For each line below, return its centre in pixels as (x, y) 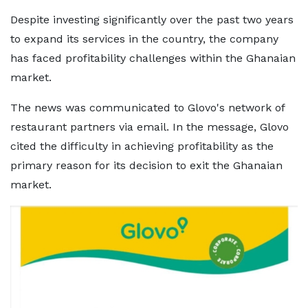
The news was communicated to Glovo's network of (147, 108)
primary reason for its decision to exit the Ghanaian (146, 165)
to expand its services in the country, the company (144, 39)
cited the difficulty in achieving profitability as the (142, 146)
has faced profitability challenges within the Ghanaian (153, 58)
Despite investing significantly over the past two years (152, 20)
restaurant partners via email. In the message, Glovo (150, 127)
